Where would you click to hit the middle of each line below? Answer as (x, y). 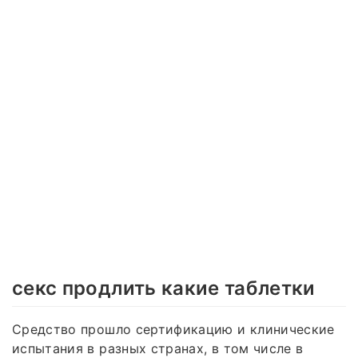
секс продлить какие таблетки (164, 288)
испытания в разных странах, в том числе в (158, 348)
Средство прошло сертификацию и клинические (173, 329)
